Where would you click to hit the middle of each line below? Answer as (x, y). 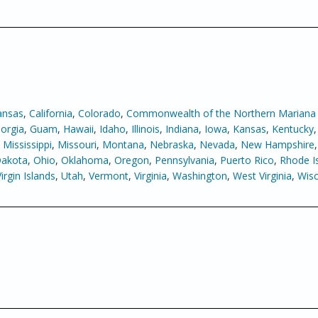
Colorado (99, 113)
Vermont (109, 176)
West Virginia (262, 176)
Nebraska (172, 144)
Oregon (132, 160)
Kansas (250, 129)
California (51, 113)
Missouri (77, 144)
